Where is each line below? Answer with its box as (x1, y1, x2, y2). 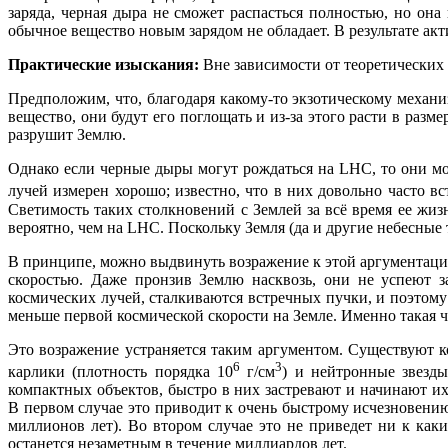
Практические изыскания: (8, 56, 203, 74)
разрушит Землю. (8, 126, 126, 144)
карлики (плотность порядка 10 (8, 363, 234, 381)
